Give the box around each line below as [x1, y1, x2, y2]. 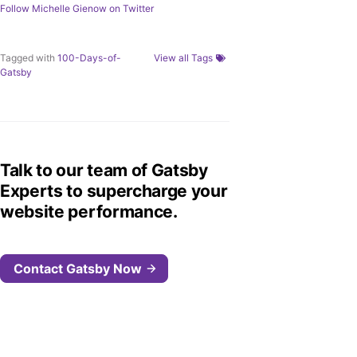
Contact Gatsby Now [14, 261, 142, 277]
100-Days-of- [57, 52, 121, 64]
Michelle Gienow [32, 2, 107, 14]
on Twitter [107, 2, 154, 14]
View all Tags [154, 52, 213, 64]
